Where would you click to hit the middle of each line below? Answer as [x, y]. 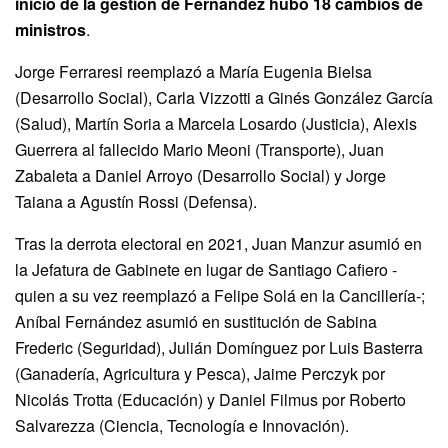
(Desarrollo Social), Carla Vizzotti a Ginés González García [224, 98]
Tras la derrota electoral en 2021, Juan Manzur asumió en [218, 244]
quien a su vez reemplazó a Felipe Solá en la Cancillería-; [220, 296]
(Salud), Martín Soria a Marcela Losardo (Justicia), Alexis [216, 124]
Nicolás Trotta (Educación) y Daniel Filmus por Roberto [210, 400]
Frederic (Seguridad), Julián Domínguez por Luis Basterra [219, 348]
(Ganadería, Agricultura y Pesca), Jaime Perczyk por [200, 374]
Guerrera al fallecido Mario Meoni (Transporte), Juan [199, 150]
